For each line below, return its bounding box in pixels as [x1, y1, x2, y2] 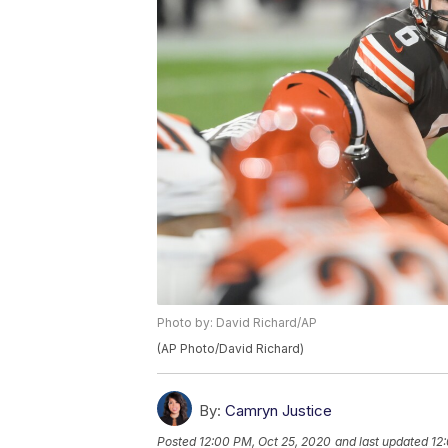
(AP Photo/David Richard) [157, 341, 304, 357]
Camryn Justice [225, 401, 332, 421]
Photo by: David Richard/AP [157, 315, 317, 331]
